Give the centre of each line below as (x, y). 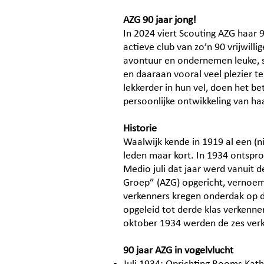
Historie (140, 129)
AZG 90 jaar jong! (160, 20)
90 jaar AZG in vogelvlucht (178, 251)
